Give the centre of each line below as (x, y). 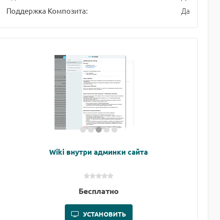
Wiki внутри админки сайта (99, 152)
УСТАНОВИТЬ (104, 214)
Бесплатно (98, 191)
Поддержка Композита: (47, 11)
